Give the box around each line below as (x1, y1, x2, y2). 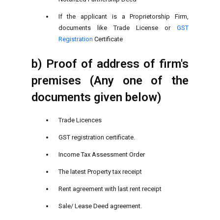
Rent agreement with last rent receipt (58, 185, 162, 192)
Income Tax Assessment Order (58, 150, 145, 158)
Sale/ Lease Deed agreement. (58, 202, 142, 210)
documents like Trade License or (58, 24, 177, 31)
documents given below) (31, 90, 162, 104)
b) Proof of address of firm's (31, 56, 189, 71)
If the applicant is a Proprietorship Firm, (58, 12, 189, 20)
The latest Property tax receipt (58, 167, 142, 175)
